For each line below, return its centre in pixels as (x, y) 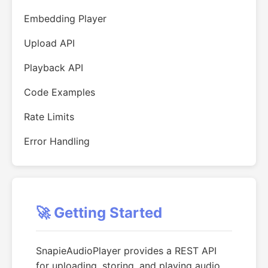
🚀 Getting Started (99, 213)
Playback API (54, 68)
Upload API (49, 43)
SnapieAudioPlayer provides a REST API (126, 251)
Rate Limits (49, 117)
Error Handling (57, 141)
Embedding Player (65, 19)
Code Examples (60, 92)
